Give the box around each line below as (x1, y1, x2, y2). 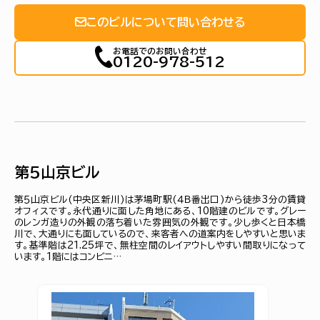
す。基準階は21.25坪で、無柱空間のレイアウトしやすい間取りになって (14, 240, 306, 250)
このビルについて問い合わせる (86, 16, 246, 28)
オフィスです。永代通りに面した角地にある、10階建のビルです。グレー (14, 206, 306, 216)
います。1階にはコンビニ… (14, 251, 121, 261)
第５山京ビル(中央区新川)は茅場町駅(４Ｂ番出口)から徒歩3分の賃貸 (14, 194, 306, 204)
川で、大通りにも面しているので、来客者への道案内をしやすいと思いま (14, 229, 306, 239)
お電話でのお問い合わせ (113, 46, 206, 55)
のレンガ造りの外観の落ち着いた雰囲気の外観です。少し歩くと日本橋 (14, 217, 306, 227)
